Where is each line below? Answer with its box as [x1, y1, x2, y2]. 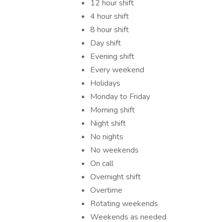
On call [90, 158, 113, 169]
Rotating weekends [90, 198, 158, 209]
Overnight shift [90, 171, 141, 182]
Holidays [90, 78, 120, 89]
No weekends [90, 145, 139, 156]
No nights [90, 131, 123, 142]
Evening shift [90, 51, 134, 62]
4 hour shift [90, 11, 129, 22]
